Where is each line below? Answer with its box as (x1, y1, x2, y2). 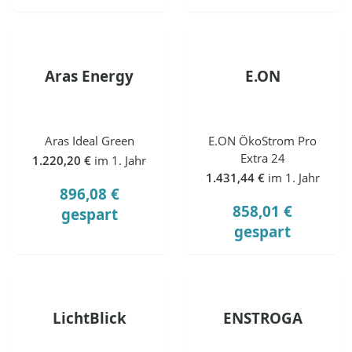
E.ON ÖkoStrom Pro (208, 132, 317, 148)
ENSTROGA (222, 308, 302, 329)
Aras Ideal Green (44, 132, 134, 148)
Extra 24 (240, 149, 285, 166)
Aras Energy (45, 65, 134, 86)
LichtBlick (52, 308, 126, 329)
